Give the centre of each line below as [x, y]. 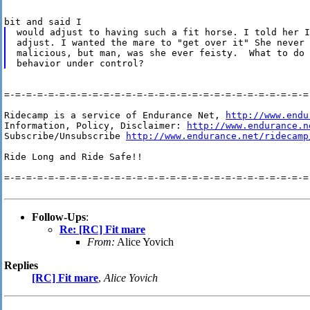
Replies [21, 266]
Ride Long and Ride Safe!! [73, 157]
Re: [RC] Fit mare [102, 230]
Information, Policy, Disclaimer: [95, 126]
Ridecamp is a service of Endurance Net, [115, 116]
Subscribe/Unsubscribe [65, 136]
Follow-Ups [59, 217]
